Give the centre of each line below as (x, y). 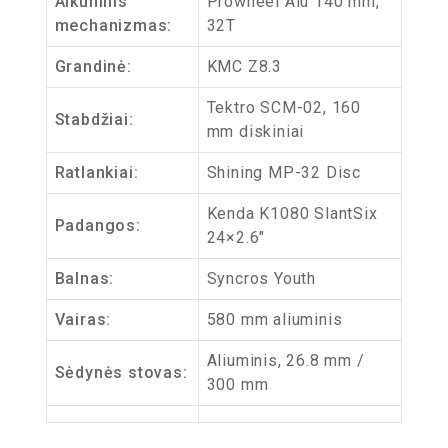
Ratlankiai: (96, 172)
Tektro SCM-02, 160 (283, 107)
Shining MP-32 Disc (283, 172)
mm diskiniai (255, 131)
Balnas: (84, 278)
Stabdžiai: (94, 119)
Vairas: (83, 319)
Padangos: (97, 225)
